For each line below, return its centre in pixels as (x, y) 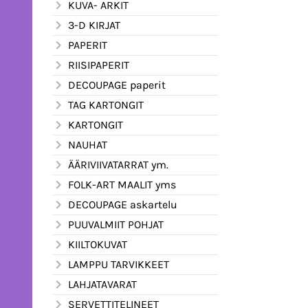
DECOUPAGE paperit (117, 85)
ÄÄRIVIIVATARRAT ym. (118, 164)
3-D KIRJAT (94, 25)
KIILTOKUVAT (98, 244)
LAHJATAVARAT (102, 284)
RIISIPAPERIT (99, 65)
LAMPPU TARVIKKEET (119, 264)
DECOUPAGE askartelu (123, 204)
